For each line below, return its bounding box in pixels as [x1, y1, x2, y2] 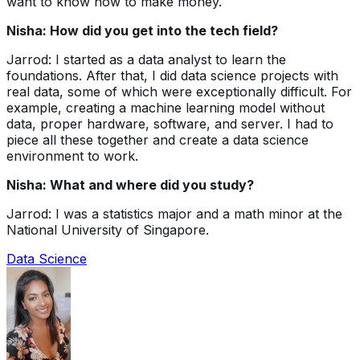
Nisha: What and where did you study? [6, 176, 254, 193]
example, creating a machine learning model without [6, 99, 325, 116]
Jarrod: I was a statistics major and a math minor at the [6, 205, 342, 222]
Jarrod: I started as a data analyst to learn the [6, 51, 286, 67]
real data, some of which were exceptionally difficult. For [6, 83, 352, 100]
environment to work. [6, 147, 138, 164]
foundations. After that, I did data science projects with [6, 67, 338, 84]
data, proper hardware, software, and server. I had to [6, 115, 333, 132]
